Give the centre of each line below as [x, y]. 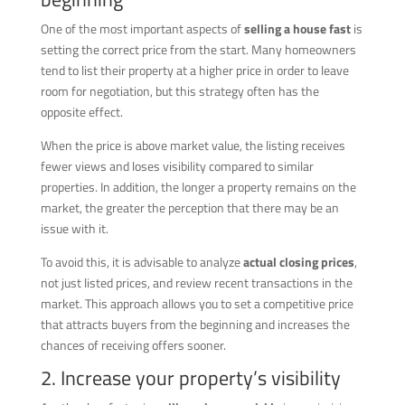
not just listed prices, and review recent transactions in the [196, 282]
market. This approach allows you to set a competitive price [197, 303]
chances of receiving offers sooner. [133, 344]
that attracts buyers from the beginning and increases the [195, 324]
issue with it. [74, 228]
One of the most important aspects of [142, 28]
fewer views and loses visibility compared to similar [177, 165]
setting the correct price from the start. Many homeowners [198, 49]
